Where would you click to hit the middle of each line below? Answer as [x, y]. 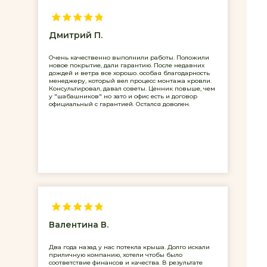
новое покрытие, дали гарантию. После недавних [127, 65]
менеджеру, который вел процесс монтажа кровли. [130, 80]
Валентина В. [79, 224]
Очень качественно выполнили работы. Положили [129, 57]
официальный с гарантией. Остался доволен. [119, 104]
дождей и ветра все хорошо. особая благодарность [129, 73]
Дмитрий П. [76, 35]
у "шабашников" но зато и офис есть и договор [123, 96]
